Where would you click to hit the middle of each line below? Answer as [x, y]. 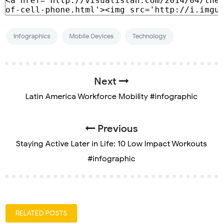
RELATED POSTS [41, 214]
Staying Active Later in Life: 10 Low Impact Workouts [111, 144]
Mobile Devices [91, 36]
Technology [149, 36]
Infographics [32, 36]
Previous [116, 129]
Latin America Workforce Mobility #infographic [111, 97]
